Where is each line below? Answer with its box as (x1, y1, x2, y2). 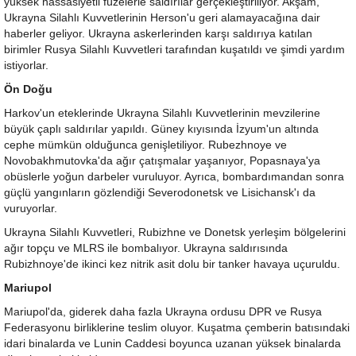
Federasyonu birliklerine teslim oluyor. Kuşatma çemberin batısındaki (4, 322, 350, 335)
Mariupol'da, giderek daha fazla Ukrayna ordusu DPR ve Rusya (4, 306, 322, 319)
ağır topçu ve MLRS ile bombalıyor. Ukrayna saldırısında (4, 242, 288, 255)
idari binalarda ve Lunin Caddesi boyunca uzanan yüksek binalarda (4, 338, 341, 350)
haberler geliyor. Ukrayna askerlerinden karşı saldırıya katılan (4, 28, 312, 41)
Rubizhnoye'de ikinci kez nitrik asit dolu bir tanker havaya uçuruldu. (4, 258, 340, 271)
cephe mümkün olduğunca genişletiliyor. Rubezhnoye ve (4, 139, 287, 152)
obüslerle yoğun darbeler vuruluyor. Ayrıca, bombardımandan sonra (4, 171, 344, 184)
